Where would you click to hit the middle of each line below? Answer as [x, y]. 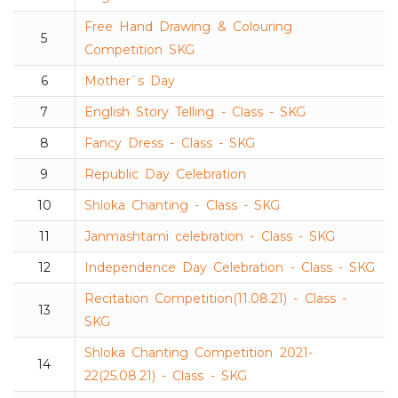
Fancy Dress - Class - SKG [170, 143]
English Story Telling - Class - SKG [195, 112]
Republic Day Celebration [166, 175]
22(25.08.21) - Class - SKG [166, 376]
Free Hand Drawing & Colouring [188, 27]
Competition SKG [140, 50]
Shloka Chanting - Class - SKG [182, 206]
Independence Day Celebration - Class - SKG [230, 268]
